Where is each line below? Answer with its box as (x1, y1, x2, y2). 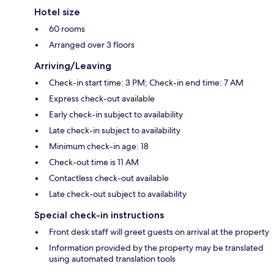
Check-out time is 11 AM (49, 157, 139, 168)
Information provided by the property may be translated (49, 242, 264, 254)
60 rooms (49, 23, 85, 35)
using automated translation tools (49, 253, 176, 265)
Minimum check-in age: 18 (49, 141, 149, 152)
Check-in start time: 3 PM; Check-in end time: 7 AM (49, 77, 243, 89)
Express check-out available (49, 93, 155, 105)
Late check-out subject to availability (49, 188, 187, 200)
